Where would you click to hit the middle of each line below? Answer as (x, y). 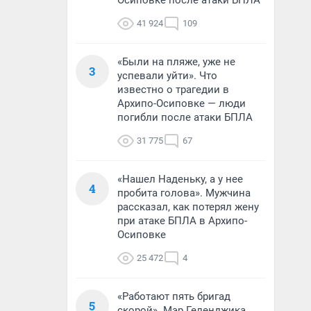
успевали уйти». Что (167, 76)
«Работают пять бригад (174, 296)
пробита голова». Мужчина (184, 193)
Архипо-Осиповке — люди (182, 103)
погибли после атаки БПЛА (185, 117)
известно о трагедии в (173, 90)
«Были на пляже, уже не (176, 62)
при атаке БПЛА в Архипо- (182, 221)
